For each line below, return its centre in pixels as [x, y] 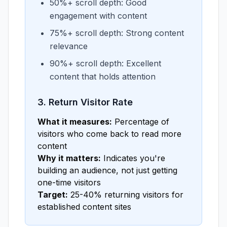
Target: [53, 195]
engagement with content [98, 16]
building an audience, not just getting [107, 170]
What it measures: [75, 122]
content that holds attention [103, 77]
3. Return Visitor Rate [85, 102]
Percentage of [141, 122]
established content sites [84, 207]
